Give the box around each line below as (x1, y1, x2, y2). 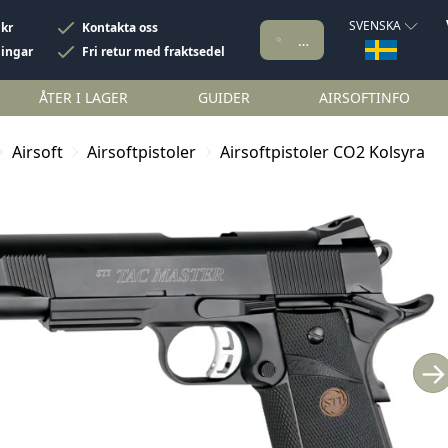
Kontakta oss (82, 19, 159, 36)
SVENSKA (348, 17, 401, 34)
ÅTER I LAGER (39, 88, 129, 107)
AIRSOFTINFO (318, 88, 410, 107)
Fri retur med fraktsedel (82, 43, 226, 60)
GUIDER (197, 88, 250, 107)
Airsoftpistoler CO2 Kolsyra (220, 141, 425, 163)
